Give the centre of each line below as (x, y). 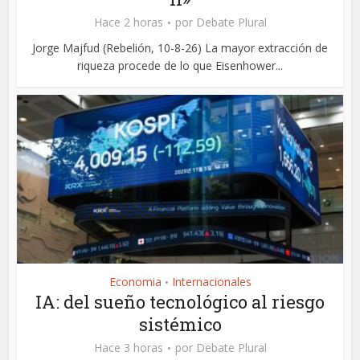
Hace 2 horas (128, 22)
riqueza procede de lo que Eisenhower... (180, 65)
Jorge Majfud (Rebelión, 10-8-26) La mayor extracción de (180, 47)
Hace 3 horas (128, 348)
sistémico (180, 325)
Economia (135, 282)
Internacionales (211, 282)
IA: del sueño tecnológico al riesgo (180, 302)
